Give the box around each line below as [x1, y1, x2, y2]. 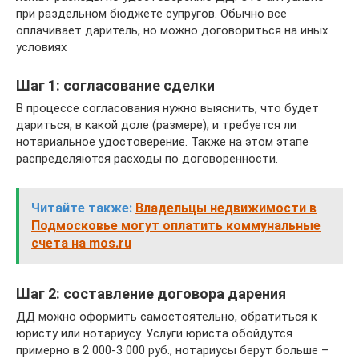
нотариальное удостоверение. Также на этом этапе [16, 135, 309, 149]
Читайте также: [31, 200, 132, 216]
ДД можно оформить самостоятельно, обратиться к [16, 309, 317, 324]
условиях [16, 40, 67, 54]
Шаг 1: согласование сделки [16, 77, 215, 94]
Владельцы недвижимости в [135, 200, 317, 216]
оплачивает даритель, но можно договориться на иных [16, 23, 328, 38]
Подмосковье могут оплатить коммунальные [31, 218, 321, 233]
